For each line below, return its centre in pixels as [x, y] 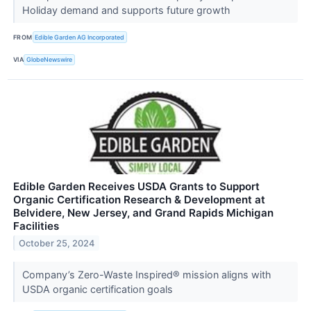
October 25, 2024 [57, 243]
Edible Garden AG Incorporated [80, 37]
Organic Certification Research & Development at [139, 199]
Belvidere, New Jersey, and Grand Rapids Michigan [143, 212]
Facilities [36, 226]
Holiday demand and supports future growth [127, 10]
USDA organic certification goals [99, 289]
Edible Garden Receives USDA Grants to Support [136, 186]
